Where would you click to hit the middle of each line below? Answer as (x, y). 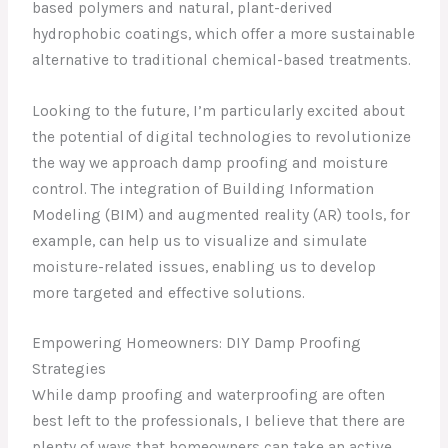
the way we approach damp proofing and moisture (210, 162)
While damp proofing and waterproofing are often (209, 395)
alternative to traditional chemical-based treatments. (222, 59)
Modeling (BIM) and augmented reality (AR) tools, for (221, 214)
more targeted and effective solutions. (169, 292)
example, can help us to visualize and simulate (200, 240)
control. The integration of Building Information (203, 188)
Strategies (69, 369)
